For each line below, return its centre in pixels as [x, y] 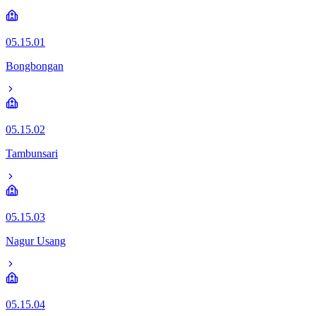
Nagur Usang [36, 241]
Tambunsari [32, 153]
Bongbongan [35, 66]
